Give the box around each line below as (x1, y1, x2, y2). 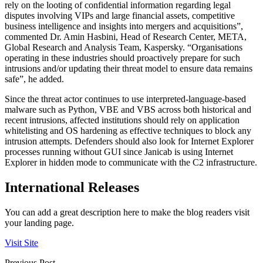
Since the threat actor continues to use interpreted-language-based (5, 94, 246, 104)
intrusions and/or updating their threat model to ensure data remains (5, 63, 252, 74)
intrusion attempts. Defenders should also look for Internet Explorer (5, 136, 254, 147)
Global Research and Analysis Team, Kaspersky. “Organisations (5, 42, 242, 53)
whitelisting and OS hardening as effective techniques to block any (5, 126, 251, 136)
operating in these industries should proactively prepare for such (5, 53, 240, 63)
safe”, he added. (5, 74, 64, 85)
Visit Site (5, 238, 38, 248)
